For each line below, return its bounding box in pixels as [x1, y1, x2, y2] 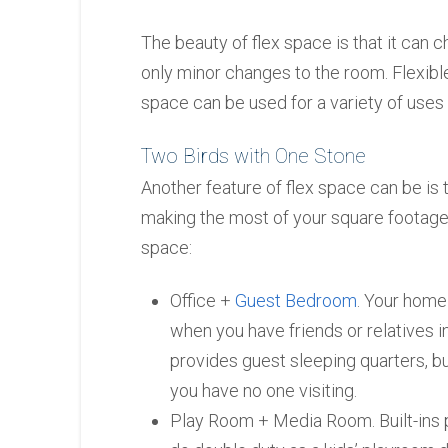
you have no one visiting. [170, 380, 358, 402]
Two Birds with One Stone [140, 143, 366, 168]
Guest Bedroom [235, 290, 358, 312]
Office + [170, 290, 236, 312]
